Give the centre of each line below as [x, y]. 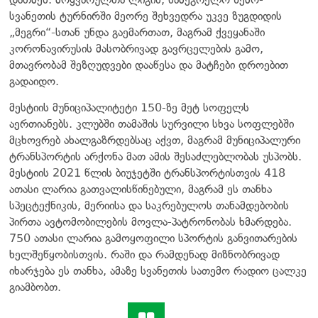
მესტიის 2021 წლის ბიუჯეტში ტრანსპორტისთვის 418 [147, 172]
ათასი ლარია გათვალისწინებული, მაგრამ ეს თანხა [141, 189]
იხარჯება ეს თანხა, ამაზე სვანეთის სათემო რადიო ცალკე [158, 270]
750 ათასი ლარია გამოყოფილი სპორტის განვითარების [153, 238]
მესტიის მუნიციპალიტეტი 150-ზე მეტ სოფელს [129, 107]
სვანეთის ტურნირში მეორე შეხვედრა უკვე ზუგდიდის [146, 16]
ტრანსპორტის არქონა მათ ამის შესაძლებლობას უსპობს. [155, 156]
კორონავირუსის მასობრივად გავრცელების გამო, [136, 48]
